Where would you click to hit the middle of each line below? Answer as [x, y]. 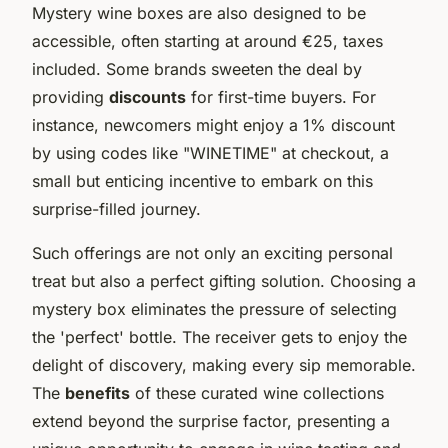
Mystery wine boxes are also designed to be [199, 12]
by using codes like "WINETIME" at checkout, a [210, 152]
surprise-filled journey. [116, 208]
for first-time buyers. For [281, 96]
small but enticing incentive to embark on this [202, 180]
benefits [97, 392]
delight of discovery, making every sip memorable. [224, 364]
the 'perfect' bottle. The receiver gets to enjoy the [219, 336]
